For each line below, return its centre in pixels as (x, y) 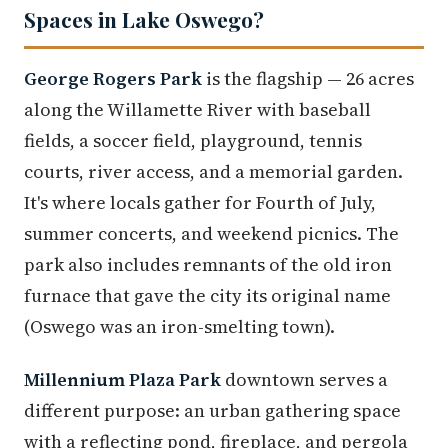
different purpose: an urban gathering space (212, 411)
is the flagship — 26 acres (308, 79)
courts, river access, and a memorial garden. (213, 172)
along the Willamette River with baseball (197, 110)
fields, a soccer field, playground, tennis (193, 141)
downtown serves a (304, 380)
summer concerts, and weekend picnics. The (211, 234)
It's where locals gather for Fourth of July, (200, 203)
